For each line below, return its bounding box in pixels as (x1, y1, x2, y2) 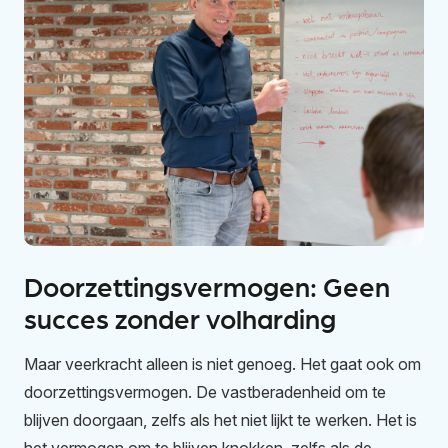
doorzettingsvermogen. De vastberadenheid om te (24, 382, 386, 403)
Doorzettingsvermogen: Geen (24, 268, 390, 304)
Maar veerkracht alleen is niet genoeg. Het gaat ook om (24, 354, 421, 375)
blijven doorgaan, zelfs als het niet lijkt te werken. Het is (24, 410, 417, 431)
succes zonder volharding (24, 300, 336, 336)
